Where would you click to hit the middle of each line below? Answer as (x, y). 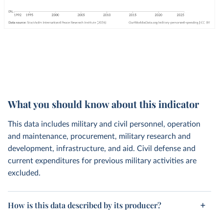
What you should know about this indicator (103, 104)
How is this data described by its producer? (85, 205)
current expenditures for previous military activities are (102, 161)
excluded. (24, 173)
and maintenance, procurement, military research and (99, 136)
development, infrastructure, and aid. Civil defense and (102, 149)
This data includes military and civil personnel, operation (104, 124)
